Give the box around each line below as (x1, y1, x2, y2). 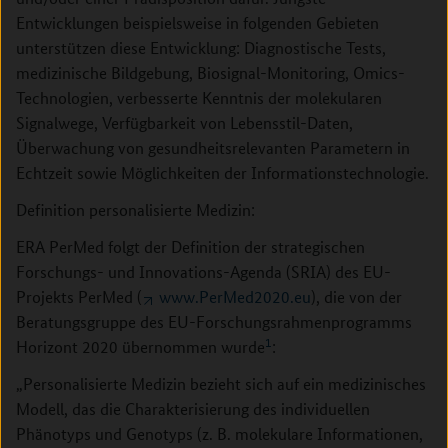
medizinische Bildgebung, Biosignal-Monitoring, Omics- (16, 62, 405, 83)
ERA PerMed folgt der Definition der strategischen (16, 236, 365, 257)
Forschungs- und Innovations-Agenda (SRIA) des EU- (16, 261, 391, 282)
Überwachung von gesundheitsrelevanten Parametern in (16, 137, 410, 158)
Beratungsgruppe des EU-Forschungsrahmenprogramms (16, 311, 412, 332)
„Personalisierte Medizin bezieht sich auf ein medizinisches (16, 373, 426, 394)
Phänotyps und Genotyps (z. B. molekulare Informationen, (16, 423, 423, 444)
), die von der (311, 286, 402, 307)
